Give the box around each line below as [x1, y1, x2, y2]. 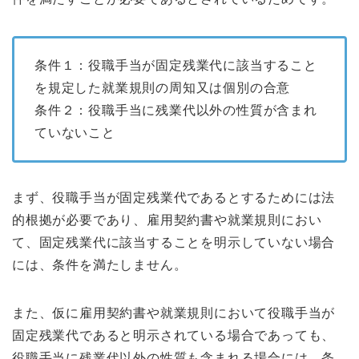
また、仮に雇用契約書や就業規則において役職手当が [12, 306, 336, 321]
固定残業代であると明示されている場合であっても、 [12, 329, 336, 343]
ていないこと [34, 126, 115, 140]
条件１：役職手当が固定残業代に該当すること [34, 58, 317, 73]
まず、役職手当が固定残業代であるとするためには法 [12, 191, 336, 205]
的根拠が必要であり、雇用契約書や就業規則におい [12, 213, 322, 228]
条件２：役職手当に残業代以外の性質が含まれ [34, 103, 317, 118]
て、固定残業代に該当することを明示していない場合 [12, 236, 336, 250]
